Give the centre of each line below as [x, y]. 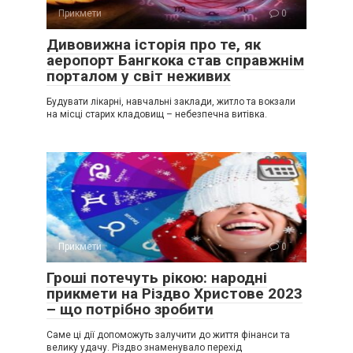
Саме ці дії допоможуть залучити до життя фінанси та [168, 335]
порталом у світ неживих [139, 76]
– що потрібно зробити [130, 310]
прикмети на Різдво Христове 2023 [175, 294]
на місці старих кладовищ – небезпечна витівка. [157, 115]
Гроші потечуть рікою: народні [157, 278]
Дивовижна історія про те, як [154, 45]
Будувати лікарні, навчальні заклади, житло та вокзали [171, 102]
